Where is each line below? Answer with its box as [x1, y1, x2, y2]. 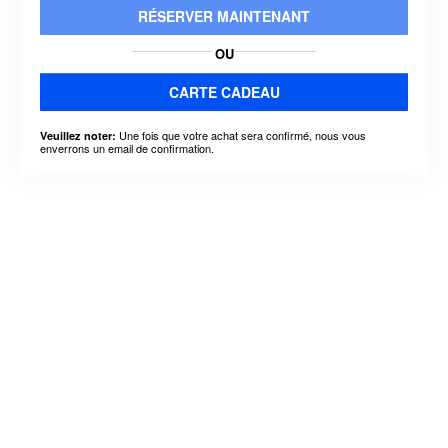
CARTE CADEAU [168, 81, 280, 102]
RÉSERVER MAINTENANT [138, 5, 310, 26]
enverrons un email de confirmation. [40, 139, 214, 156]
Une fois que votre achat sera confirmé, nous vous [116, 126, 366, 143]
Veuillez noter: [40, 127, 116, 143]
